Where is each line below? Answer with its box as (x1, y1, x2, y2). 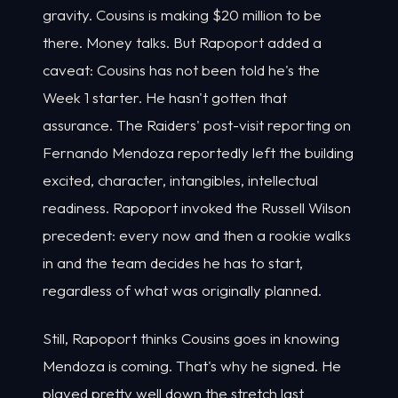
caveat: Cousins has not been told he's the (43, 60, 320, 79)
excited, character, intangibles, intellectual (43, 170, 318, 189)
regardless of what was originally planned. (43, 280, 322, 299)
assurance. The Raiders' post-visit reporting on (43, 115, 351, 134)
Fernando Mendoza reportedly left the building (43, 142, 354, 162)
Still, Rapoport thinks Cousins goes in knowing (43, 329, 339, 348)
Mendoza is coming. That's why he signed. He (43, 356, 341, 376)
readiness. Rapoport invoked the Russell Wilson (43, 197, 351, 217)
